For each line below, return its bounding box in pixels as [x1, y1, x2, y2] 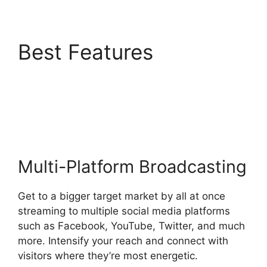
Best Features [18, 39, 159, 65]
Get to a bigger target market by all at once [18, 190, 225, 202]
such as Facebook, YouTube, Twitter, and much [18, 219, 245, 232]
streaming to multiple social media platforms [18, 204, 230, 217]
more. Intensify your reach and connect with [18, 234, 228, 247]
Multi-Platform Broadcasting [18, 156, 247, 177]
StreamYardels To [18, 64, 188, 90]
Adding [159, 39, 229, 65]
